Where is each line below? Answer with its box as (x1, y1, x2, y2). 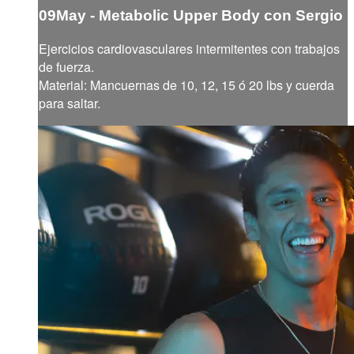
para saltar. (39, 93, 100, 112)
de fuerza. (39, 57, 94, 76)
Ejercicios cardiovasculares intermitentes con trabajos (39, 39, 340, 58)
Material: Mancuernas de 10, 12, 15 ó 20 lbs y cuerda (39, 75, 334, 94)
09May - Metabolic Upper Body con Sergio (39, 7, 343, 24)
